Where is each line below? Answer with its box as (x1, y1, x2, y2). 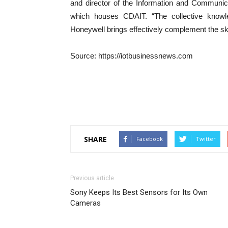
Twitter (196, 135, 216, 142)
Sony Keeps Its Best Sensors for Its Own (70, 188, 208, 197)
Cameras (70, 198, 101, 208)
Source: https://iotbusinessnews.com (70, 51, 193, 60)
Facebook (136, 135, 163, 142)
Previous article (70, 175, 114, 182)
